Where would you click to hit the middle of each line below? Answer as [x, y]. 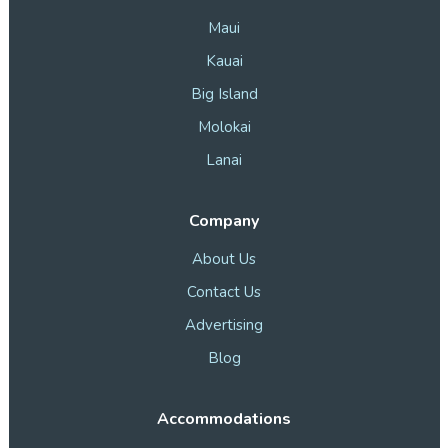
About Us [224, 258]
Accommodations [224, 418]
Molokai [224, 127]
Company [224, 221]
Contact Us [224, 291]
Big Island [224, 94]
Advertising [224, 324]
